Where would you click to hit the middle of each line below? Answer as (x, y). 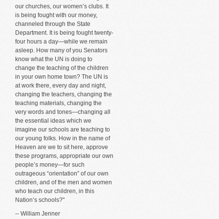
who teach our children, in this (55, 191)
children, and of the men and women (64, 182)
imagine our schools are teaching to (63, 129)
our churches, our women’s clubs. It (62, 6)
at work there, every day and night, (61, 85)
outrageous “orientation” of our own (62, 173)
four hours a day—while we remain (61, 41)
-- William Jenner (38, 213)
